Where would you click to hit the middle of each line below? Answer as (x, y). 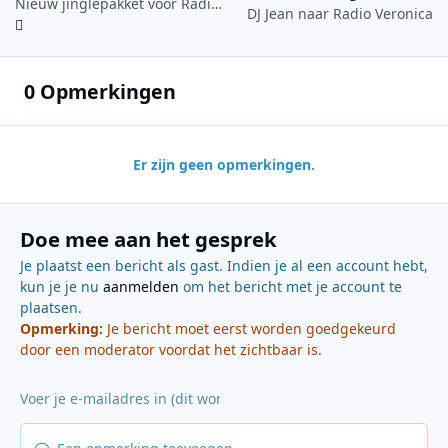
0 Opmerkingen (99, 91)
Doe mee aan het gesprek (148, 238)
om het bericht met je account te (290, 286)
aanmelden (140, 286)
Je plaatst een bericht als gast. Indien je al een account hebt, (223, 265)
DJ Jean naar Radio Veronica (340, 14)
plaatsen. (50, 307)
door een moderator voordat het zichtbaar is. (170, 349)
